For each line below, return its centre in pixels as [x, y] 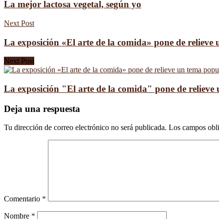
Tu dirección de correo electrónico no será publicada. [85, 128]
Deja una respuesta [42, 109]
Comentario [23, 199]
